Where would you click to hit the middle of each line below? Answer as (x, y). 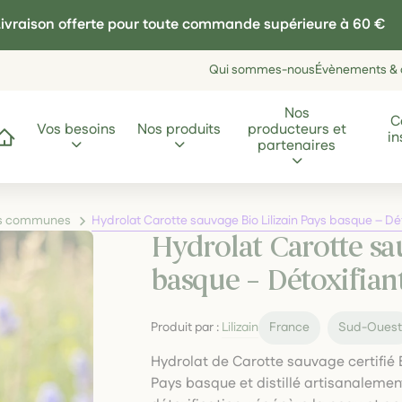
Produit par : (187, 328)
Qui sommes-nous (262, 70)
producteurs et (297, 129)
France (290, 328)
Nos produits (179, 129)
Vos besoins (77, 129)
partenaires (297, 145)
